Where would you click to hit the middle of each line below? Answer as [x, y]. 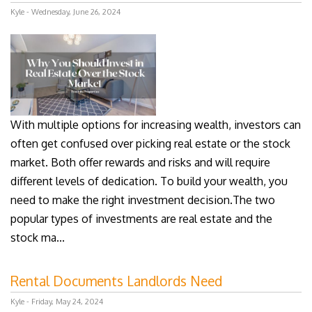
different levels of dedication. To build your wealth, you [149, 181]
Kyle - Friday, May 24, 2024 [57, 302]
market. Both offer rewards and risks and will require [140, 163]
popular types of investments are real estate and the [141, 219]
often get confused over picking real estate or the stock [150, 144]
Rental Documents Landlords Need [116, 281]
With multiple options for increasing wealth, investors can [156, 125]
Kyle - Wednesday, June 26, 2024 [65, 12]
